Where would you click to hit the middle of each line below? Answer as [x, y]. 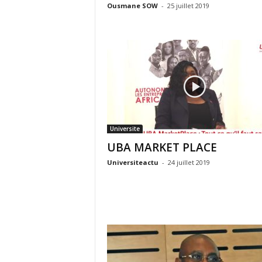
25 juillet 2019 [188, 6]
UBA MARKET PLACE [162, 147]
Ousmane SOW [132, 6]
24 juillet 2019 [189, 162]
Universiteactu [132, 162]
